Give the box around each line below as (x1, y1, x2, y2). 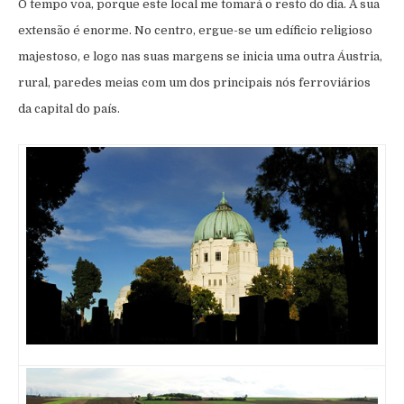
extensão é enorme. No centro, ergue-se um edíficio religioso (18, 23, 372, 37)
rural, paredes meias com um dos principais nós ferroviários (18, 75, 371, 89)
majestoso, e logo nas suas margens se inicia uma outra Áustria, (18, 49, 382, 63)
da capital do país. (18, 101, 120, 115)
